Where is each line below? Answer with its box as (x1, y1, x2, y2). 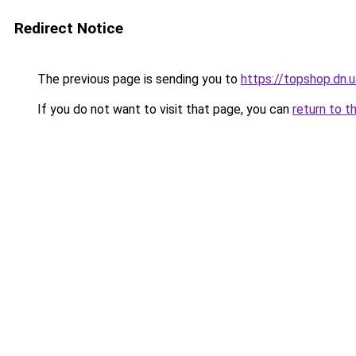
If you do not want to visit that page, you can (34, 102, 292, 117)
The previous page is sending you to (34, 72, 241, 87)
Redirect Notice (14, 19, 123, 37)
